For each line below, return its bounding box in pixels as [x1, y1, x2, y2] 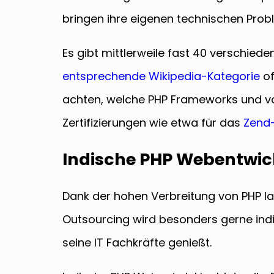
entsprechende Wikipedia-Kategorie [62, 68, 260, 84]
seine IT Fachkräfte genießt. [62, 235, 212, 251]
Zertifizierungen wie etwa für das [62, 114, 243, 130]
